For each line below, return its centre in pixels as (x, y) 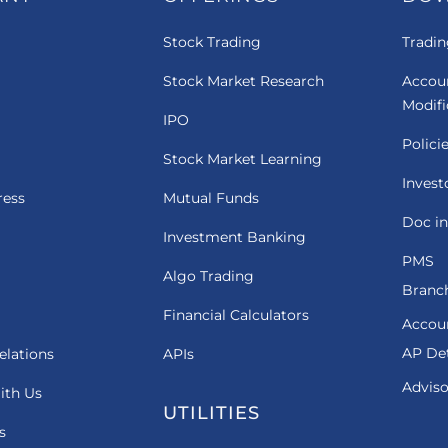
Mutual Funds (210, 198)
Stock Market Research (243, 81)
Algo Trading (208, 276)
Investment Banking (234, 237)
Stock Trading (211, 42)
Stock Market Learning (242, 159)
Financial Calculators (235, 315)
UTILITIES (211, 413)
